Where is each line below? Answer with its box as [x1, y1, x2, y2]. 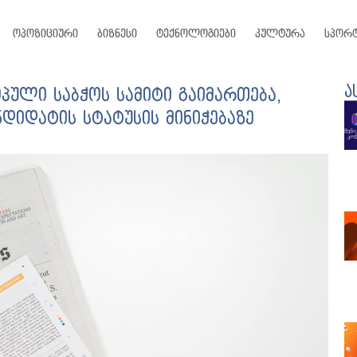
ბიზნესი [96, 28, 137, 40]
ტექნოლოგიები [155, 28, 236, 40]
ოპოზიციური [12, 28, 78, 40]
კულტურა [254, 28, 305, 40]
